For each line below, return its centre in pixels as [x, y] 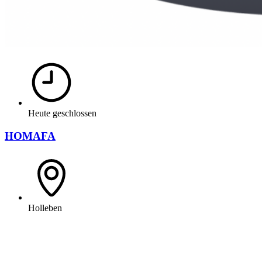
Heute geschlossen [62, 113]
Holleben [45, 208]
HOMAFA [30, 136]
